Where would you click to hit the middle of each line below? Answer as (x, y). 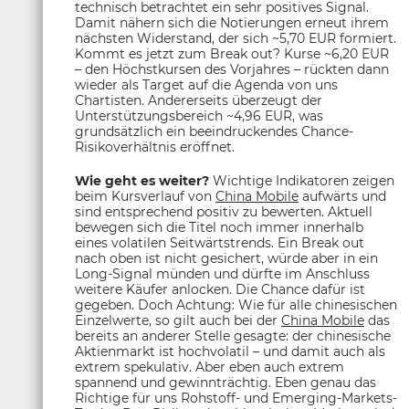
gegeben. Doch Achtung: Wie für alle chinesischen (236, 305)
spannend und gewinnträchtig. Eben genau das (225, 383)
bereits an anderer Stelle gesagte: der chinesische (233, 336)
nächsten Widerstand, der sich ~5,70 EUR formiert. (236, 38)
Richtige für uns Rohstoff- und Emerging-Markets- (236, 398)
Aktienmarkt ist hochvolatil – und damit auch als (230, 351)
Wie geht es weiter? (142, 181)
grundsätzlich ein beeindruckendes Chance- (214, 131)
